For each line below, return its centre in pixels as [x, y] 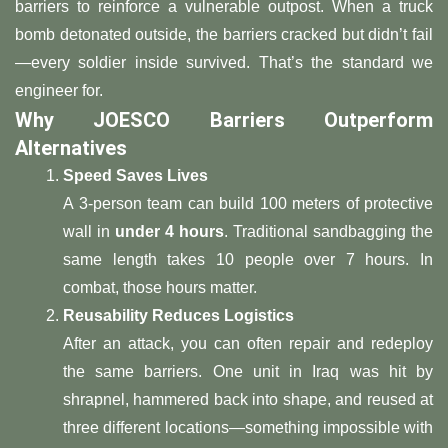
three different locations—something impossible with [248, 428]
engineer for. [59, 91]
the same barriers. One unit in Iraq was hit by [248, 372]
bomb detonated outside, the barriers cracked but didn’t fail [224, 35]
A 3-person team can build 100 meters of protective [248, 204]
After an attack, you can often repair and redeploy [248, 344]
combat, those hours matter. [160, 288]
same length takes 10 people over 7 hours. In [248, 260]
